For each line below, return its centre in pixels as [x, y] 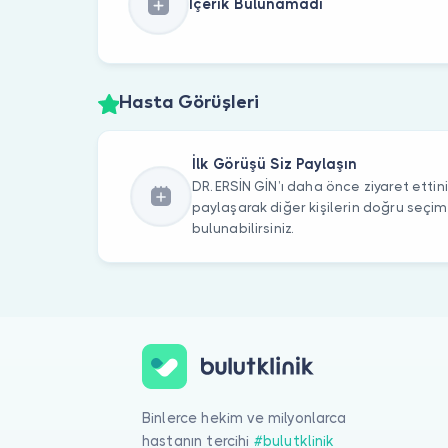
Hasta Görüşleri [188, 103]
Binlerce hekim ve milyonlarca [244, 417]
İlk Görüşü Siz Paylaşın [274, 164]
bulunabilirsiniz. [242, 229]
